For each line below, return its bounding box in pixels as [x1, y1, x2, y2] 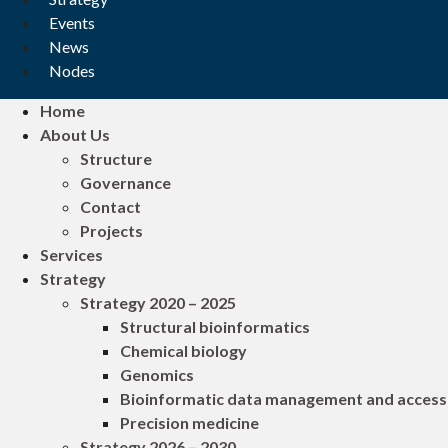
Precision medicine [120, 412, 259, 432]
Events [49, 12, 95, 32]
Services [40, 244, 103, 264]
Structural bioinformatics [120, 316, 310, 336]
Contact [80, 196, 141, 216]
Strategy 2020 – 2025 [80, 292, 236, 312]
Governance [80, 172, 171, 192]
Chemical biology [120, 340, 247, 360]
